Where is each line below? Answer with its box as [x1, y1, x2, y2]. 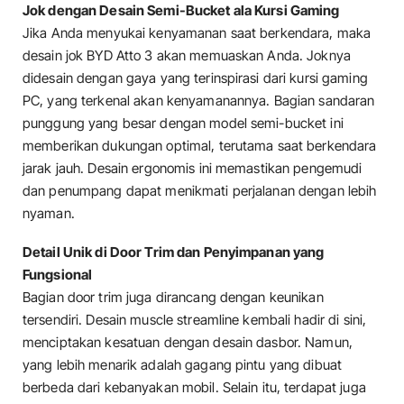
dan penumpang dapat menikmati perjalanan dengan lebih [23, 181, 377, 199]
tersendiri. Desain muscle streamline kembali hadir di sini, [23, 311, 367, 329]
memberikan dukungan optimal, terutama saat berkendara [23, 136, 377, 154]
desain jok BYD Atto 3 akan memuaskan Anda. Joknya [23, 46, 351, 64]
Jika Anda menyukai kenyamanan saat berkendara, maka [23, 23, 372, 41]
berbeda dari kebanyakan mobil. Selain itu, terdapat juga [23, 379, 366, 397]
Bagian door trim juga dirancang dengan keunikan [23, 289, 324, 307]
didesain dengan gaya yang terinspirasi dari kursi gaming [23, 69, 368, 87]
